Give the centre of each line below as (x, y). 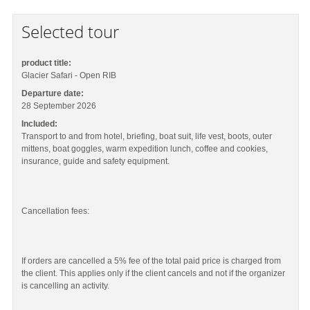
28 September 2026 (59, 106)
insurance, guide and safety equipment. (96, 161)
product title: (47, 63)
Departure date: (53, 93)
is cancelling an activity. (66, 286)
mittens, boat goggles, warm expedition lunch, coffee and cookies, (145, 149)
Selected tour (71, 31)
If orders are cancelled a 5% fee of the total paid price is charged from (152, 261)
